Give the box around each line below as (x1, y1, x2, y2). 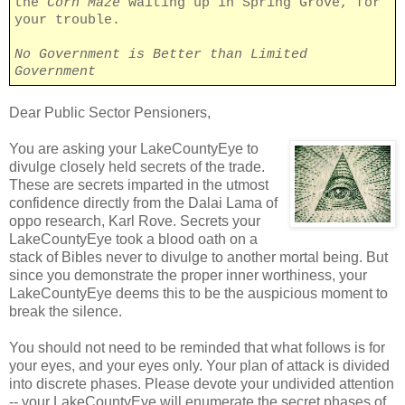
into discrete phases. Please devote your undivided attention (9, 375, 394, 391)
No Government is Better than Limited (14, 46, 307, 62)
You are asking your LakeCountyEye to (9, 140, 259, 156)
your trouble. (14, 12, 120, 28)
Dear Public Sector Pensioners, (9, 104, 211, 120)
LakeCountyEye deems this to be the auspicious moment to (9, 285, 388, 301)
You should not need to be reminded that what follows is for (9, 339, 385, 355)
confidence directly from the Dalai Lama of (9, 194, 278, 211)
